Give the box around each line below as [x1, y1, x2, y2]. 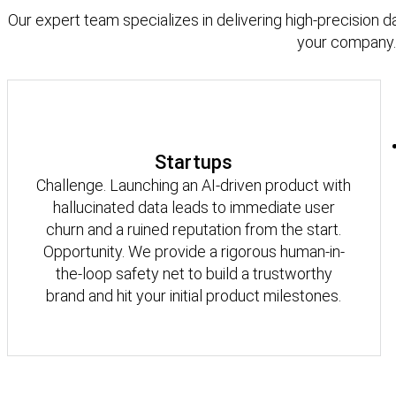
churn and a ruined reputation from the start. [46, 219, 342, 239]
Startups [155, 150, 233, 173]
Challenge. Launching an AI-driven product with [36, 175, 352, 194]
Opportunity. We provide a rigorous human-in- [42, 241, 345, 261]
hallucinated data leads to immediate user [52, 197, 335, 217]
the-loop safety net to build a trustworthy [55, 263, 332, 283]
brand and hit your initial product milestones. [46, 286, 342, 305]
